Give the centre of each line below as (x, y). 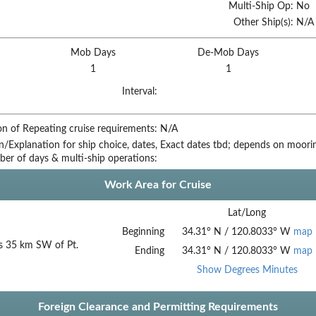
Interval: (139, 91)
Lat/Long (247, 213)
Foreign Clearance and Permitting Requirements (158, 306)
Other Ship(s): (263, 22)
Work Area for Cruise (158, 184)
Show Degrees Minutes (247, 270)
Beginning (143, 232)
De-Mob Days (228, 53)
